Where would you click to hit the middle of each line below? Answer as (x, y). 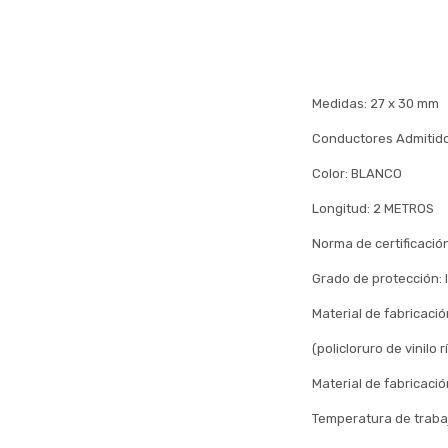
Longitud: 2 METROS (373, 208)
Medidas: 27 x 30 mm (375, 103)
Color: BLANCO (357, 173)
